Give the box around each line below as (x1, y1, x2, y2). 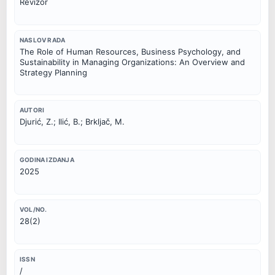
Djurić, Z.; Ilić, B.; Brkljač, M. (20, 117, 125, 127)
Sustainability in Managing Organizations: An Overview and (20, 56, 245, 67)
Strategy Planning (20, 67, 87, 77)
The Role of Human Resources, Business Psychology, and (20, 46, 241, 56)
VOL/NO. (20, 205, 47, 213)
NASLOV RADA (20, 36, 66, 44)
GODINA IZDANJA (20, 156, 74, 164)
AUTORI (20, 106, 45, 114)
